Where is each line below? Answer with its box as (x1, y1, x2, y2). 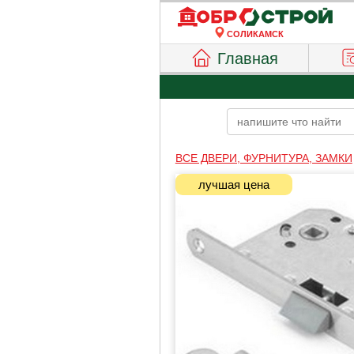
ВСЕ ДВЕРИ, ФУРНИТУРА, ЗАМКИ (175, 152, 352, 164)
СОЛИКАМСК (227, 29, 284, 39)
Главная (217, 50, 279, 67)
